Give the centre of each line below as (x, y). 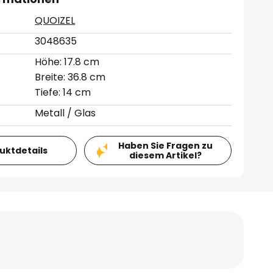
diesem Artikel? (165, 155)
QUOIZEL (55, 20)
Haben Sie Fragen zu (165, 146)
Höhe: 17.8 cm (67, 62)
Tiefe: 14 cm (63, 92)
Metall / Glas (66, 113)
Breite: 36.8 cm (70, 77)
